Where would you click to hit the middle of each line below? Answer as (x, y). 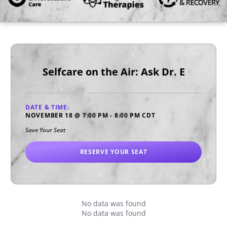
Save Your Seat (45, 130)
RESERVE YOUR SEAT (113, 152)
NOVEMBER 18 (49, 116)
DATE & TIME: (47, 107)
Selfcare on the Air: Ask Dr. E (113, 71)
